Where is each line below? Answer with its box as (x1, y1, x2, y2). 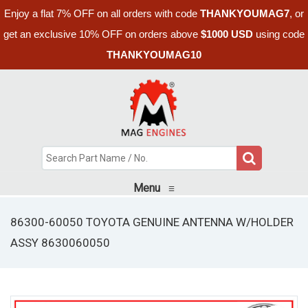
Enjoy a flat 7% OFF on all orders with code (4, 8, 200, 19)
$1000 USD (201, 28, 253, 40)
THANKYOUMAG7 (200, 8, 289, 19)
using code (253, 28, 305, 40)
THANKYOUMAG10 (107, 49, 201, 60)
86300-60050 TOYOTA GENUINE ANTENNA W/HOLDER (10, 214, 294, 229)
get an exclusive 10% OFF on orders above (3, 28, 201, 40)
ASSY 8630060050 (10, 235, 110, 250)
